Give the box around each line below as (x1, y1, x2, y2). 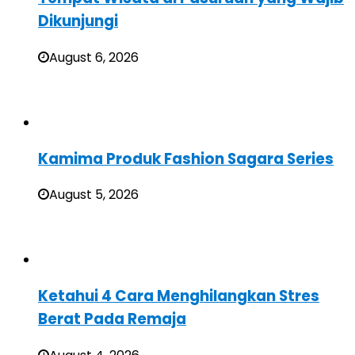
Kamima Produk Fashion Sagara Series (38, 147, 334, 170)
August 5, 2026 (49, 185, 139, 204)
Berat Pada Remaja (38, 308, 186, 330)
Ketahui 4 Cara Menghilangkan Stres (38, 285, 319, 307)
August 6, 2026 (49, 48, 139, 67)
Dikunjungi (38, 10, 118, 32)
